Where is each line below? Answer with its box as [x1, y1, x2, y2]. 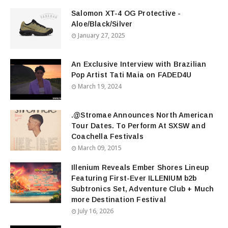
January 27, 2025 [78, 31, 125, 40]
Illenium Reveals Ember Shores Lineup [71, 163, 209, 172]
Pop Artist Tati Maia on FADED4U [71, 70, 192, 79]
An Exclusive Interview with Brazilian [71, 60, 207, 68]
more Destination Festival [71, 195, 166, 204]
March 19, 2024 [78, 81, 122, 91]
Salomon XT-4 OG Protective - [71, 9, 181, 17]
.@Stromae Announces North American [71, 110, 213, 119]
